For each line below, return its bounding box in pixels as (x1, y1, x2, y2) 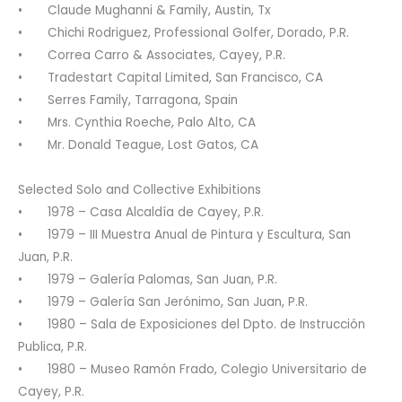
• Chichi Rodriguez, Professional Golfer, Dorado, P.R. (18, 23, 349, 41)
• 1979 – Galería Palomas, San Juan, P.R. (18, 270, 277, 288)
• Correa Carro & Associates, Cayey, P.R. (18, 46, 285, 64)
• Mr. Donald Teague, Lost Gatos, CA (18, 135, 262, 153)
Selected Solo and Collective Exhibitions (18, 180, 265, 198)
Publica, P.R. (18, 337, 87, 355)
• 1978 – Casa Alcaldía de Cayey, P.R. (18, 203, 264, 221)
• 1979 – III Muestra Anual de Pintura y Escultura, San (18, 225, 351, 243)
